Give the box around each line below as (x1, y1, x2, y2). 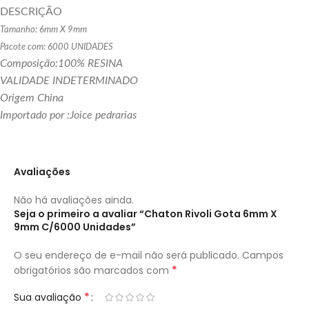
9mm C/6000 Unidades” (14, 219, 136, 234)
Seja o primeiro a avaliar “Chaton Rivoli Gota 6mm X (14, 206, 277, 221)
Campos (242, 248, 283, 262)
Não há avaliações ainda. (14, 192, 134, 207)
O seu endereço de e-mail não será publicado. (14, 248, 239, 262)
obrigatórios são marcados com (14, 263, 172, 277)
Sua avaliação (14, 290, 84, 304)
